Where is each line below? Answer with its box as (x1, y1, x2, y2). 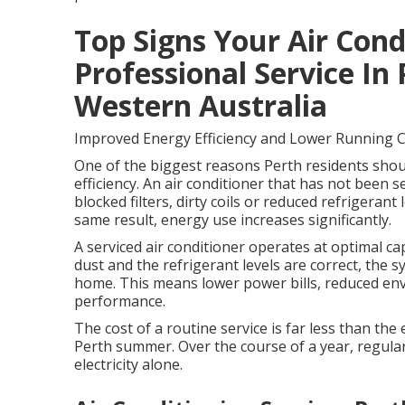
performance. (74, 291, 165, 311)
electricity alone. (74, 354, 183, 374)
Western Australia (74, 86, 327, 125)
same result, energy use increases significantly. (74, 210, 391, 230)
